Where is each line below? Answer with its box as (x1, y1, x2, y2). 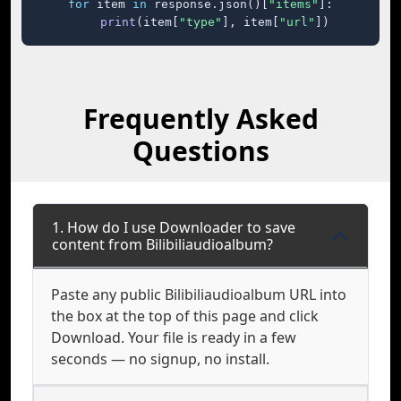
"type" (179, 15, 222, 29)
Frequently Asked (82, 100, 319, 137)
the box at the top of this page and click (51, 306, 319, 326)
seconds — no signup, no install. (51, 349, 269, 369)
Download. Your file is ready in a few (51, 328, 296, 347)
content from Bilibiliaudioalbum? (52, 235, 273, 254)
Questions (132, 132, 269, 169)
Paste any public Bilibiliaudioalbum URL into (51, 285, 346, 304)
